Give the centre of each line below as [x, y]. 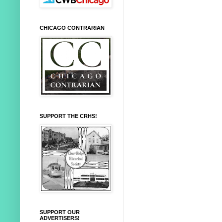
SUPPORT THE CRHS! [68, 116]
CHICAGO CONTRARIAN [72, 28]
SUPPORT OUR [60, 212]
